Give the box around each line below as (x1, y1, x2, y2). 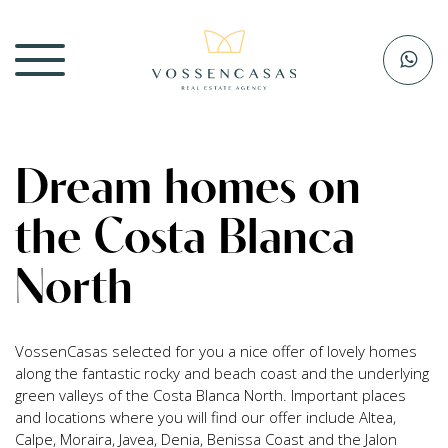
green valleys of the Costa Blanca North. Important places (15, 385, 406, 405)
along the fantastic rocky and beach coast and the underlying (15, 363, 429, 383)
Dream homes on (15, 156, 361, 214)
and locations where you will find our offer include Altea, (15, 407, 396, 427)
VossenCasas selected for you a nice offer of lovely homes (15, 341, 417, 361)
